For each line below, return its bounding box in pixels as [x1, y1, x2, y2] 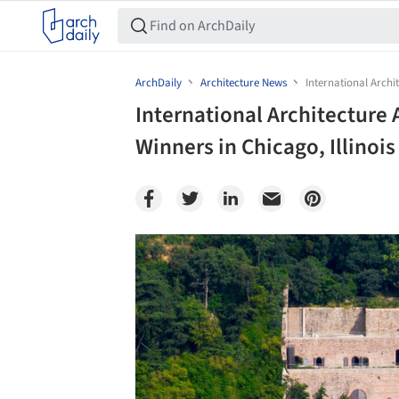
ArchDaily [135, 75, 182, 91]
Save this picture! [69, 242, 164, 261]
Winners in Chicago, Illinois [135, 131, 395, 163]
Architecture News [200, 75, 287, 91]
